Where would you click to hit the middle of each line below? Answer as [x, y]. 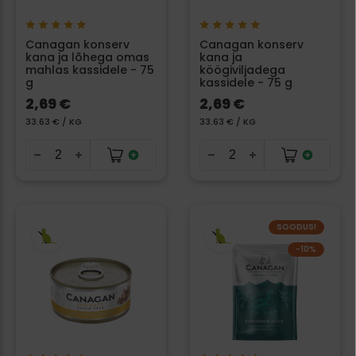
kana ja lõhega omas [87, 58]
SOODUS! [296, 227]
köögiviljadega [242, 70]
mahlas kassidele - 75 [90, 70]
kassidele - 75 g [246, 83]
